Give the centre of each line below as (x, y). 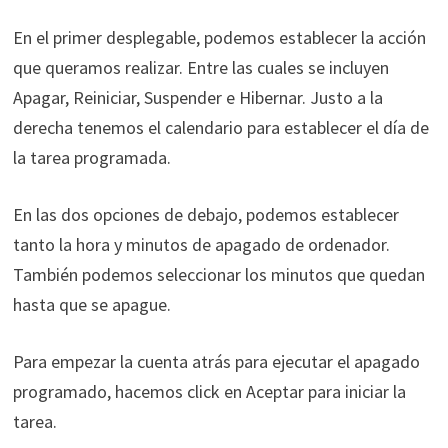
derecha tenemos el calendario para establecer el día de (220, 127)
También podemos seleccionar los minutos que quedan (218, 274)
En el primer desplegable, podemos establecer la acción (219, 37)
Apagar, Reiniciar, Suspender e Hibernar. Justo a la (197, 97)
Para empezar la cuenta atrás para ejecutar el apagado (216, 361)
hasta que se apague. (91, 304)
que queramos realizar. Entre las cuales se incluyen (200, 67)
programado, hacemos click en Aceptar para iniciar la (209, 391)
